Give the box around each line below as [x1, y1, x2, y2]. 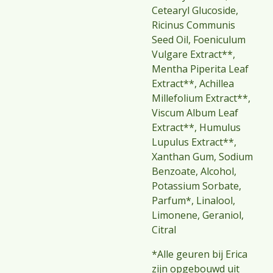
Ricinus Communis [152, 18, 235, 32]
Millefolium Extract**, [152, 91, 250, 105]
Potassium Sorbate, [152, 179, 241, 193]
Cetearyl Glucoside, [152, 4, 238, 17]
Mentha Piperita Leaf [152, 62, 249, 76]
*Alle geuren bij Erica [152, 247, 247, 261]
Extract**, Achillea [152, 77, 234, 90]
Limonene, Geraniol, [152, 208, 244, 222]
